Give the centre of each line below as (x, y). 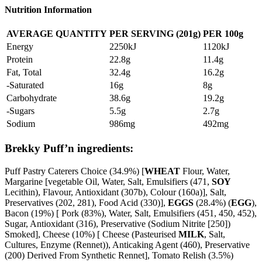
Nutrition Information (48, 10)
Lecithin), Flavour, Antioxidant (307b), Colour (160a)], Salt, (116, 192)
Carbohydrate (32, 98)
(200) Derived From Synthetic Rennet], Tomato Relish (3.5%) (119, 255)
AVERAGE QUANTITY (57, 34)
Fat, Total (24, 73)
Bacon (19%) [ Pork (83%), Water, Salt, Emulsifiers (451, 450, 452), (131, 213)
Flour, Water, (205, 171)
